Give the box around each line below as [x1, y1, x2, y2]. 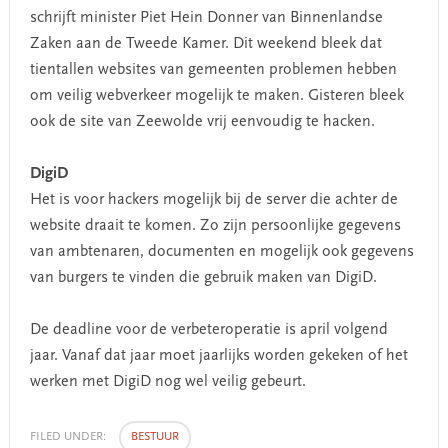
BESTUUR [130, 431, 179, 443]
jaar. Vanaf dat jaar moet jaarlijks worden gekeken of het [29, 348, 408, 364]
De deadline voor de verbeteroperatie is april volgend [29, 322, 388, 338]
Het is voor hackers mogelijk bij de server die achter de [29, 192, 398, 208]
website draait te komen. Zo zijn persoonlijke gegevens [29, 218, 401, 234]
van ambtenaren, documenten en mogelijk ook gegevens [29, 244, 414, 260]
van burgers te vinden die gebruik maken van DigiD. [29, 270, 377, 286]
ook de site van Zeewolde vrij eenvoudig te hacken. [29, 114, 379, 130]
